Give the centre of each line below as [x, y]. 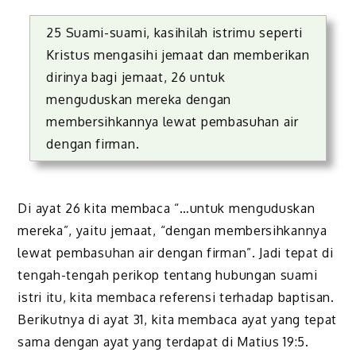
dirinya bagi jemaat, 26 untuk [136, 77]
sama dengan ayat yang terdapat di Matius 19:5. [163, 342]
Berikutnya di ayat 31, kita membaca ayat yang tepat [178, 320]
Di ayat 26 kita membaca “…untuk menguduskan [166, 209]
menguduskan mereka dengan [139, 100]
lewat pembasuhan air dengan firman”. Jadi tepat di [176, 253]
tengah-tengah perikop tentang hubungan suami [168, 275]
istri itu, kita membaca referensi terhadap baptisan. [176, 298]
